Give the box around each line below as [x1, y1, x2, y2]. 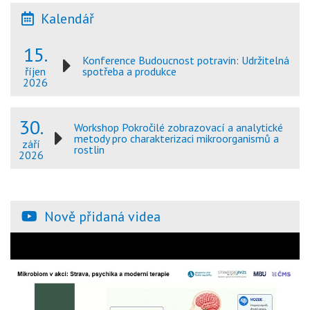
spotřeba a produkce [82, 64, 177, 78]
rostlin [74, 142, 104, 156]
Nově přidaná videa [44, 208, 161, 226]
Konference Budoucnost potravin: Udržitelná [82, 53, 290, 67]
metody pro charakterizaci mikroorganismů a [74, 131, 279, 145]
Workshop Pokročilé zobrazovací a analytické [74, 120, 283, 134]
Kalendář [34, 10, 94, 28]
